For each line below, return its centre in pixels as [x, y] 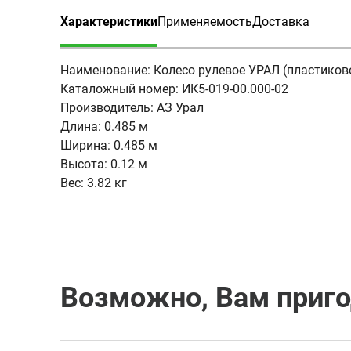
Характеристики [109, 22]
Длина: [81, 127]
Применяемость [205, 22]
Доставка [281, 22]
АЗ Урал [180, 108]
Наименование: [105, 70]
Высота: [84, 164]
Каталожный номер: [119, 89]
